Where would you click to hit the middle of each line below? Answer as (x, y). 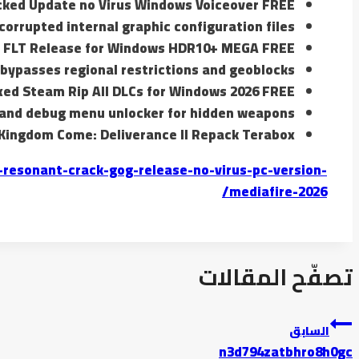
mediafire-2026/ (278, 192)
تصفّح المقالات (276, 278)
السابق (309, 331)
